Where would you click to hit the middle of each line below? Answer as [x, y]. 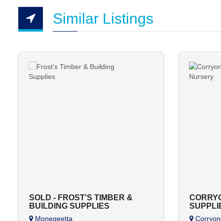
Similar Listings [103, 18]
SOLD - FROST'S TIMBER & [81, 198]
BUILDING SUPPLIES [69, 206]
